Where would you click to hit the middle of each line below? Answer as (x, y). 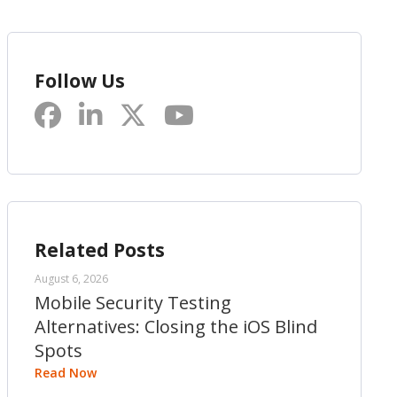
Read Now (66, 373)
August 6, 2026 (71, 279)
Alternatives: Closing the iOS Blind (176, 327)
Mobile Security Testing (133, 303)
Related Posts (100, 250)
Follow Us (80, 81)
